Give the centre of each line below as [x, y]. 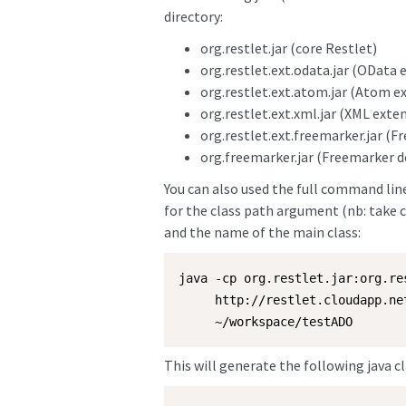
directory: [193, 16]
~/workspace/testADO [265, 322]
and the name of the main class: [262, 232]
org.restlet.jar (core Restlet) [288, 48]
